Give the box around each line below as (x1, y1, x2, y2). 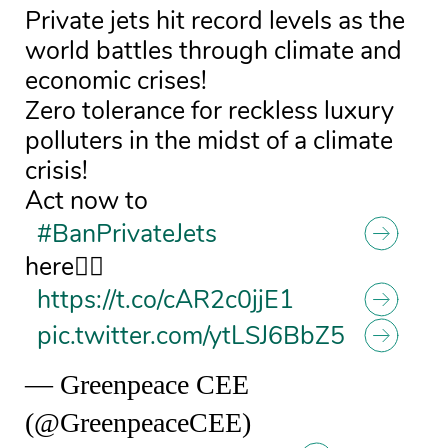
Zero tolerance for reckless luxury (25, 94, 394, 128)
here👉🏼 (25, 250, 104, 284)
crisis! (25, 154, 88, 188)
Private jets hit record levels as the (25, 4, 405, 38)
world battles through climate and (25, 34, 402, 68)
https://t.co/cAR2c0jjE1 (37, 283, 294, 317)
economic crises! (25, 64, 207, 98)
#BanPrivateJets (37, 217, 217, 251)
